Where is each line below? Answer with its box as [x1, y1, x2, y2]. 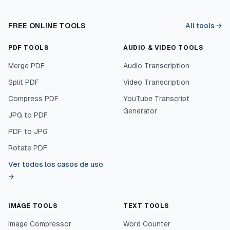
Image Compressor [8, 220, 71, 228]
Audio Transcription [123, 62, 189, 70]
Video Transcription [123, 78, 189, 86]
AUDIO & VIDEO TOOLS [123, 44, 203, 51]
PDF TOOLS [8, 44, 49, 51]
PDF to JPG [8, 127, 48, 136]
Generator [123, 107, 157, 115]
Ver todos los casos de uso [8, 160, 103, 168]
